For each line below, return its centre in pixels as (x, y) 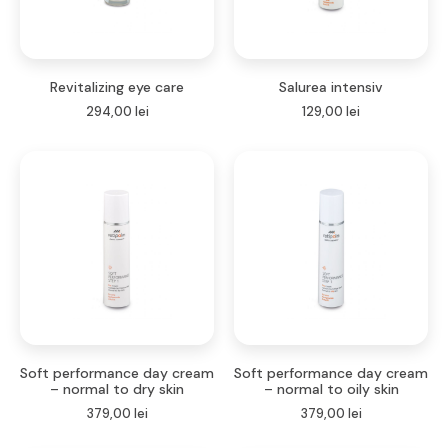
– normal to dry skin (117, 389)
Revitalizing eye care (117, 87)
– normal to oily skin (331, 389)
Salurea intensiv (331, 87)
